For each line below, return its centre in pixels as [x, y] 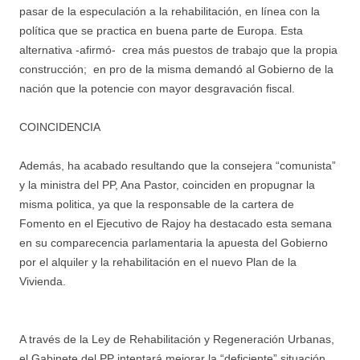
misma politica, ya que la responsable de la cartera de [157, 204]
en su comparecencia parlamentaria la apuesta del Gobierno [174, 242]
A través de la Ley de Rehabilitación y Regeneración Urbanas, [177, 339]
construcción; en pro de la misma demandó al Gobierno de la [176, 69]
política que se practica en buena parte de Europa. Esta [161, 30]
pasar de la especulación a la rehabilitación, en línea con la [170, 11]
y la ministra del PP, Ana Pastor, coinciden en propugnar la [167, 184]
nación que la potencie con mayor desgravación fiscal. [157, 88]
